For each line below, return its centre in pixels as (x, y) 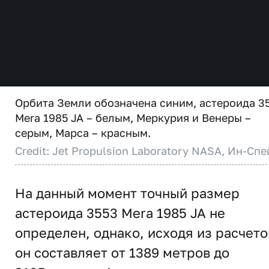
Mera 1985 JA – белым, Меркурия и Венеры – (133, 118)
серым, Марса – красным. (83, 133)
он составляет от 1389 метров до (122, 252)
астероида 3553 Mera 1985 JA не (120, 213)
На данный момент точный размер (127, 193)
